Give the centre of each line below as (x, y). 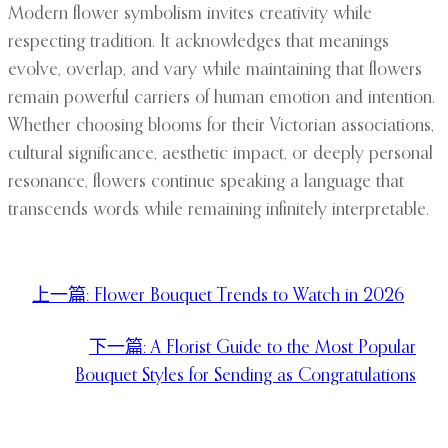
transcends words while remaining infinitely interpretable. (218, 210)
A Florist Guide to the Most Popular (283, 348)
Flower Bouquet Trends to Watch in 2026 (249, 296)
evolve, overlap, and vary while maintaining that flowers (215, 70)
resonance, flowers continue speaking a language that (206, 182)
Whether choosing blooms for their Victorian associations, (221, 126)
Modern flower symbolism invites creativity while (190, 14)
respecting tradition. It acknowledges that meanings (198, 42)
